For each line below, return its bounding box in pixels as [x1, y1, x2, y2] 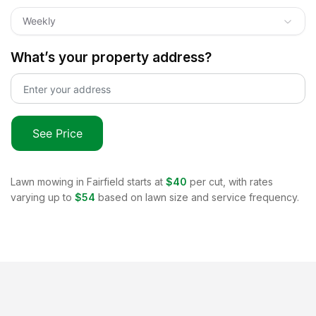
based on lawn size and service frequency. [98, 190, 299, 203]
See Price [32, 126, 83, 140]
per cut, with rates [190, 175, 273, 188]
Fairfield [87, 175, 124, 188]
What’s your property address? [11, 49, 212, 66]
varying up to [11, 190, 72, 203]
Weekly [23, 14, 56, 27]
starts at [124, 175, 163, 188]
